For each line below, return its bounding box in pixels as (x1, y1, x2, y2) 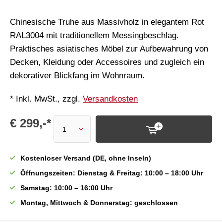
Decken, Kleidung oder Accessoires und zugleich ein (10, 57, 204, 67)
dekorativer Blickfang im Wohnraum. (10, 71, 145, 80)
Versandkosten (83, 94, 138, 104)
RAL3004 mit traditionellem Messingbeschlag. (10, 31, 179, 40)
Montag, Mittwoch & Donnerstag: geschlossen (20, 199, 178, 207)
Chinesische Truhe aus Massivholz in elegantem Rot (10, 17, 204, 27)
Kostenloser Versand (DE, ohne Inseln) (20, 154, 151, 162)
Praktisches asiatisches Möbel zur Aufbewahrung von (10, 44, 208, 54)
